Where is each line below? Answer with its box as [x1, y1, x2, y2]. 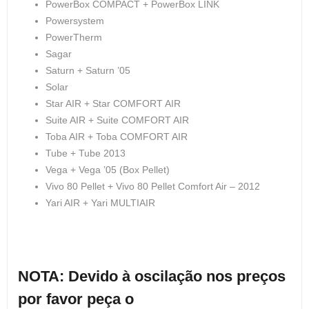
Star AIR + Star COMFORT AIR [46, 98, 181, 109]
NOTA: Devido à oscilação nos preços [18, 268, 286, 285]
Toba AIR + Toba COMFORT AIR [46, 131, 188, 142]
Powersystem [46, 15, 104, 26]
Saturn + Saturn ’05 [46, 65, 130, 76]
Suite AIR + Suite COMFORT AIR [46, 114, 189, 126]
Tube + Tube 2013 [46, 148, 126, 159]
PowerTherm [46, 32, 102, 43]
